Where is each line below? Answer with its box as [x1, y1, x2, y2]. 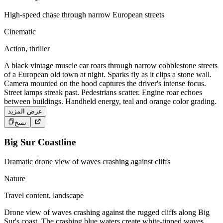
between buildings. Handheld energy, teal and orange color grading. [4, 97, 217, 106]
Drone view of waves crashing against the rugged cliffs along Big [4, 208, 210, 217]
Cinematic [4, 27, 36, 36]
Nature [4, 174, 25, 183]
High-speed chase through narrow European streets [4, 10, 164, 19]
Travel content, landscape [4, 191, 84, 200]
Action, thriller [4, 44, 50, 53]
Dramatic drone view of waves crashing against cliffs [4, 157, 170, 166]
